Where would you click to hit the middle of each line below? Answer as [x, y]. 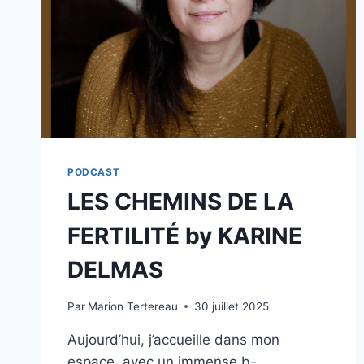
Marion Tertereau [133, 306]
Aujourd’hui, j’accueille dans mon [173, 339]
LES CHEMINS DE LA [181, 202]
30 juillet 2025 [232, 306]
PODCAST [94, 172]
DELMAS [115, 270]
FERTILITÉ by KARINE [185, 236]
